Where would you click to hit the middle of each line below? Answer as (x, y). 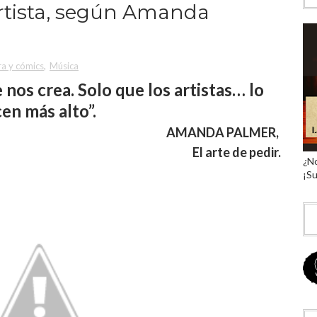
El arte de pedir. (237, 152)
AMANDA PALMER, (224, 132)
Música (64, 66)
